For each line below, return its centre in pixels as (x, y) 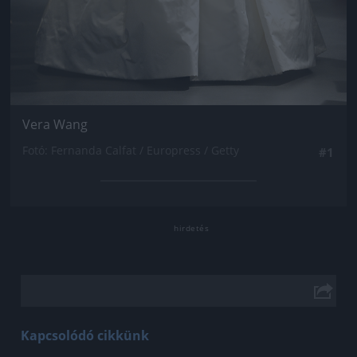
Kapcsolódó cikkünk (85, 335)
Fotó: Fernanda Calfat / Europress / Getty (131, 150)
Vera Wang (55, 124)
